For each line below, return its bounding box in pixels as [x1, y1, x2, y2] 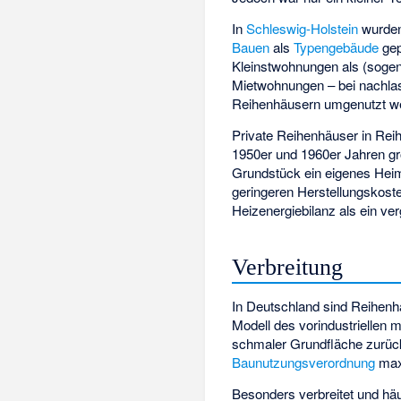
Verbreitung [232, 254, 344, 281]
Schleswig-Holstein [246, 19, 359, 38]
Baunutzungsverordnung [232, 353, 376, 372]
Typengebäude [294, 38, 380, 56]
